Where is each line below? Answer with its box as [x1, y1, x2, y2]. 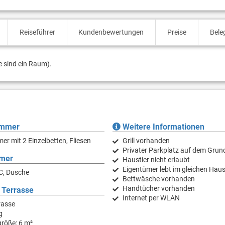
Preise [167, 28, 187, 37]
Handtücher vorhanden [122, 184, 195, 193]
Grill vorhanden [122, 137, 170, 145]
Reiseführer [19, 28, 55, 37]
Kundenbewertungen [78, 28, 144, 37]
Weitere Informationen [120, 122, 204, 132]
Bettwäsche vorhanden [122, 175, 195, 183]
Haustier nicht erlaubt [122, 156, 190, 164]
